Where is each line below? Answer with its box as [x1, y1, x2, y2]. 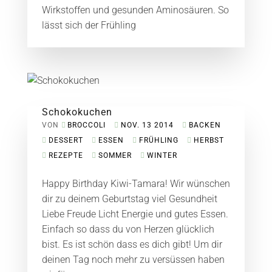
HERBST [193, 136, 224, 144]
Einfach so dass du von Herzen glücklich [41, 223, 214, 235]
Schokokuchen [41, 106, 112, 118]
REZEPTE [48, 151, 83, 160]
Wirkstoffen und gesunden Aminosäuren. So [41, 4, 229, 16]
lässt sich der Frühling [41, 19, 136, 31]
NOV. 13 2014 [120, 121, 174, 129]
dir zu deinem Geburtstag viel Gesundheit [41, 193, 217, 205]
